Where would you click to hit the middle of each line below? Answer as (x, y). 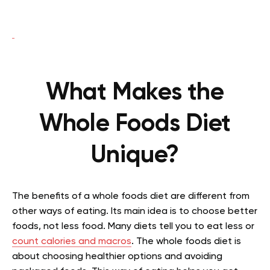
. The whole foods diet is (186, 241)
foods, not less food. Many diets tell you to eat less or (133, 226)
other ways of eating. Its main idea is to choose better (135, 211)
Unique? (135, 155)
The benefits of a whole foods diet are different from (131, 196)
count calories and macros (72, 241)
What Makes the (135, 93)
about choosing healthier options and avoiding (117, 256)
